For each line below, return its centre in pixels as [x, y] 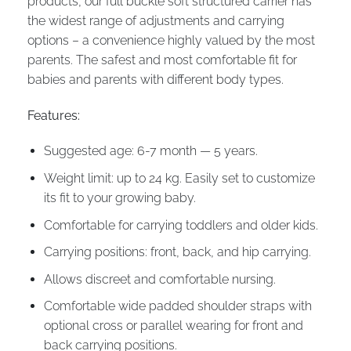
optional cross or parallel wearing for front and [173, 326]
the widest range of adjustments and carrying [156, 20]
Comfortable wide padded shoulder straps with [177, 306]
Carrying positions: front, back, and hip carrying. [177, 252]
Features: [54, 115]
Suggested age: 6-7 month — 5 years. [150, 151]
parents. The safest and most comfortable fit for [162, 60]
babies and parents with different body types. [156, 79]
